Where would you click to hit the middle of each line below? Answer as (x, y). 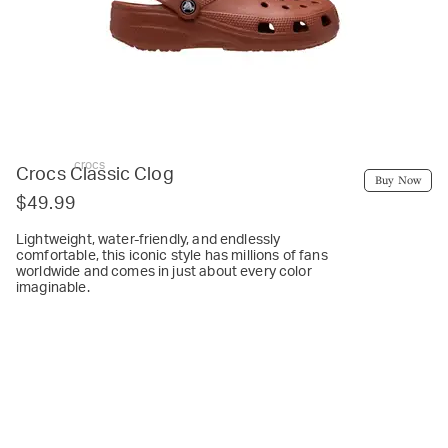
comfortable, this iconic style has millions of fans (172, 255)
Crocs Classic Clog (95, 174)
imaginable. (53, 287)
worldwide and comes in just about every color (164, 271)
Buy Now (397, 179)
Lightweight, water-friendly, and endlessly (148, 239)
